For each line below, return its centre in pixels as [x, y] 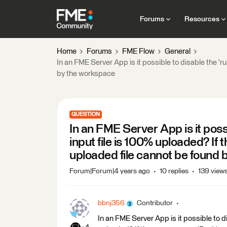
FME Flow [138, 51]
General [178, 51]
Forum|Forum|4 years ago [110, 171]
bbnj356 [111, 203]
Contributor [155, 203]
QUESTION [86, 114]
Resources [202, 19]
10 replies [174, 171]
